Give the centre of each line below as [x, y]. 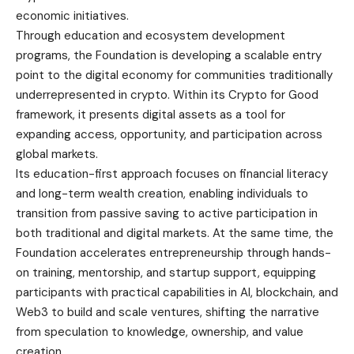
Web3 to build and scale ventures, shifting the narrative [168, 312]
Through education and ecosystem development [151, 35]
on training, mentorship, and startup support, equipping [166, 272]
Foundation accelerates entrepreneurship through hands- [173, 252]
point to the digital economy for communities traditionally [174, 75]
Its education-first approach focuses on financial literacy [172, 173]
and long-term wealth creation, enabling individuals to [162, 193]
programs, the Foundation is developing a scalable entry [169, 55]
